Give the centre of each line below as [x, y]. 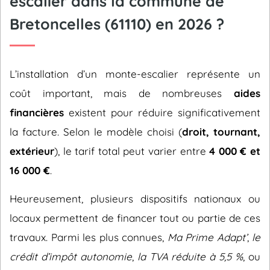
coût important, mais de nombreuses [122, 93]
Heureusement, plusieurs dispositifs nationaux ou [135, 199]
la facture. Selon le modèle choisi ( [96, 132]
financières [37, 112]
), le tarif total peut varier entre [132, 151]
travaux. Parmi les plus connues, [89, 237]
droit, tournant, [221, 132]
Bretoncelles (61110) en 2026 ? [117, 24]
